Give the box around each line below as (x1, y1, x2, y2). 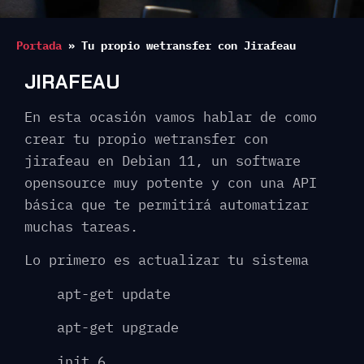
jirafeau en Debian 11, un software (24, 152, 301, 170)
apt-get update (57, 284, 171, 303)
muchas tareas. (24, 218, 138, 236)
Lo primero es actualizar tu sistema (24, 251, 309, 270)
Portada (16, 37, 62, 53)
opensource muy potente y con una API (24, 174, 317, 192)
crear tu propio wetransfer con (24, 130, 268, 148)
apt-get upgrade (57, 318, 179, 337)
